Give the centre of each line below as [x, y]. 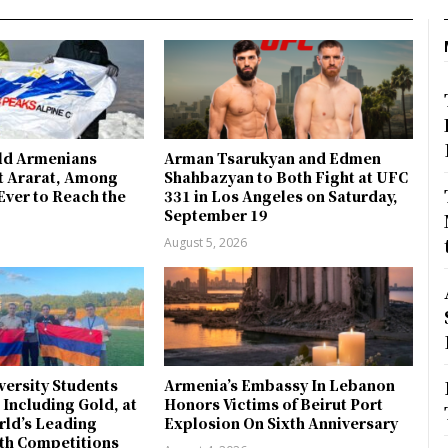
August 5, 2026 [206, 242]
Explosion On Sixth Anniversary [281, 423]
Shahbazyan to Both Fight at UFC [286, 176]
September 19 [216, 214]
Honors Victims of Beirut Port [274, 404]
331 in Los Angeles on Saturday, [281, 195]
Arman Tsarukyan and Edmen [273, 157]
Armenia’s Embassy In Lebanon [280, 385]
